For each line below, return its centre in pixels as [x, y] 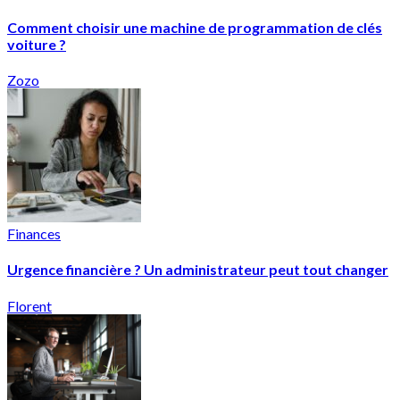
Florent [29, 305]
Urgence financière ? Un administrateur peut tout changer [198, 270]
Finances [34, 234]
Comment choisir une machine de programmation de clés [195, 27]
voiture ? [37, 44]
